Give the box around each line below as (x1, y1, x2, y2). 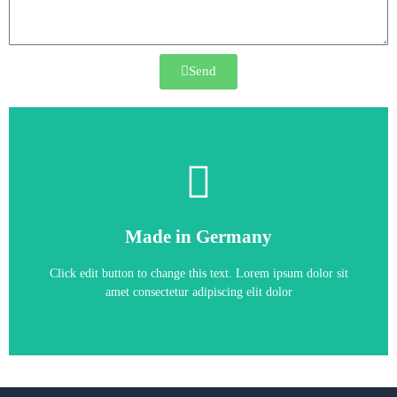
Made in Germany (125, 226, 272, 248)
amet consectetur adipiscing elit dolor (105, 285, 292, 300)
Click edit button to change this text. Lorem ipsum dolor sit (49, 267, 348, 281)
